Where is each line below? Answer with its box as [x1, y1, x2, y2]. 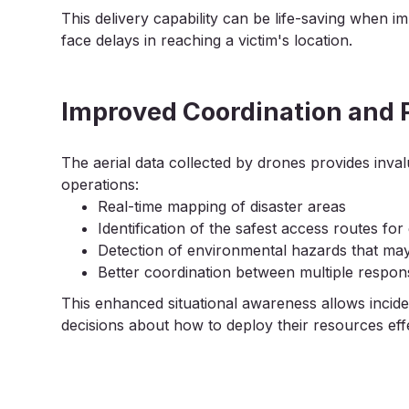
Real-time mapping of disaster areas [98, 197, 347, 215]
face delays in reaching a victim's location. [61, 31, 353, 49]
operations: [61, 175, 140, 194]
